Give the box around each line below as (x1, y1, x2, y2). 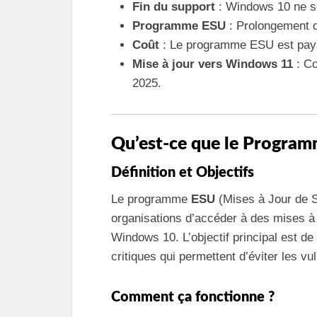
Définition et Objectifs (111, 165, 254, 180)
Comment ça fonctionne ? (111, 289, 275, 304)
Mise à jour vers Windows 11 (132, 57, 293, 71)
